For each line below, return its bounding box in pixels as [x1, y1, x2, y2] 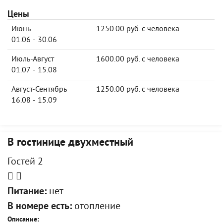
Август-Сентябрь [11, 85, 67, 95]
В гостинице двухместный [7, 136, 133, 150]
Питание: [7, 186, 47, 198]
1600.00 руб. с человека [96, 55, 179, 64]
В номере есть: [7, 201, 72, 213]
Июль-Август [11, 55, 54, 64]
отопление [72, 201, 120, 213]
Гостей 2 [7, 156, 43, 168]
